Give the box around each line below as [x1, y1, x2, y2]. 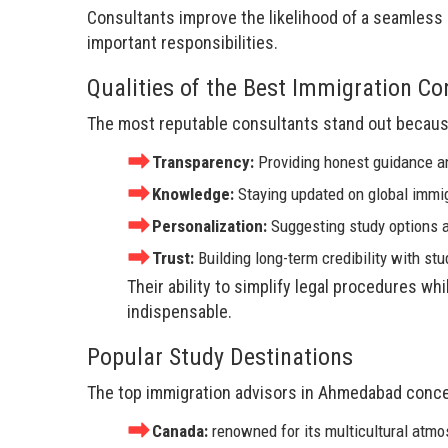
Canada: [152, 420, 212, 441]
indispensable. [127, 300, 232, 322]
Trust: [152, 247, 198, 268]
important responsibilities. [87, 31, 278, 53]
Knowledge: [152, 183, 238, 204]
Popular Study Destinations [87, 342, 353, 371]
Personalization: [152, 215, 271, 236]
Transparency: [152, 151, 258, 172]
